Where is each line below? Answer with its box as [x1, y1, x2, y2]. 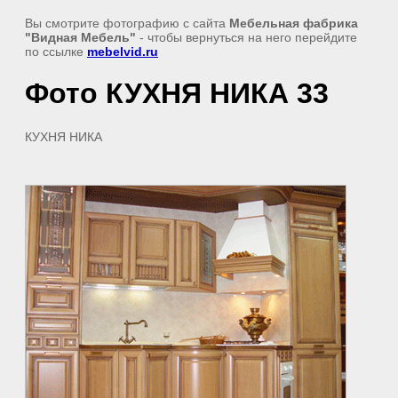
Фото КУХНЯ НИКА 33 [25, 77, 329, 110]
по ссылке [25, 44, 87, 59]
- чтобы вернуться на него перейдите [136, 30, 357, 44]
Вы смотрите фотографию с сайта [25, 16, 229, 30]
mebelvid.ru [87, 44, 158, 59]
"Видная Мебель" [25, 30, 136, 44]
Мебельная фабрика [229, 16, 358, 30]
